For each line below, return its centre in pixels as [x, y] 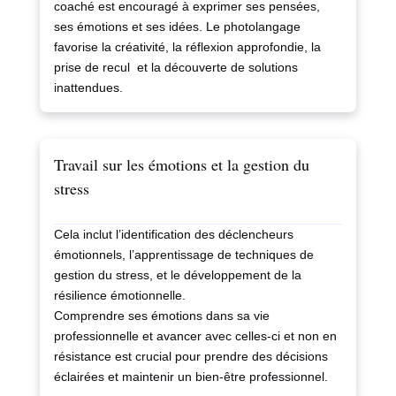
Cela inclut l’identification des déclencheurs [173, 235]
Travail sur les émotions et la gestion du [181, 165]
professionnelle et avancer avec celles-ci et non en [195, 336]
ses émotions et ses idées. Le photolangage [177, 27]
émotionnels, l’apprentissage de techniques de [183, 255]
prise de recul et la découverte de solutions [175, 68]
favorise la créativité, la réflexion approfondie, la [187, 47]
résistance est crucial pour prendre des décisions [190, 357]
